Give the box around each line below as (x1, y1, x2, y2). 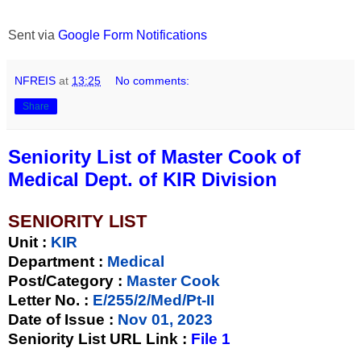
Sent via (8, 27, 58, 42)
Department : (8, 252, 103, 270)
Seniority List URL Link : (8, 330, 191, 347)
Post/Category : (8, 272, 122, 289)
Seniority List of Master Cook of (8, 145, 301, 168)
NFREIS (15, 73, 56, 87)
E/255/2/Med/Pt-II (93, 291, 214, 309)
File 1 (191, 330, 230, 347)
